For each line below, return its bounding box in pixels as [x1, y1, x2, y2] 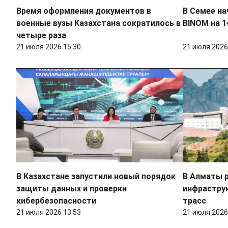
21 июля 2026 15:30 [16, 43, 81, 51]
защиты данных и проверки [16, 184, 127, 194]
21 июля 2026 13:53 [16, 208, 81, 217]
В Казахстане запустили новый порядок [16, 172, 176, 182]
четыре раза [16, 31, 66, 41]
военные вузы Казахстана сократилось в [16, 18, 181, 28]
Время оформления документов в [16, 6, 151, 16]
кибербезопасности [16, 196, 96, 206]
